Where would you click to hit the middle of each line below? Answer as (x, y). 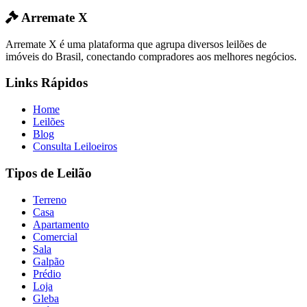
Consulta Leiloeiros (75, 147)
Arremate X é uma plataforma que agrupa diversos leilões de (136, 44)
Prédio (47, 273)
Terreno (50, 199)
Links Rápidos (47, 83)
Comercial (55, 236)
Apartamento (61, 224)
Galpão (49, 261)
